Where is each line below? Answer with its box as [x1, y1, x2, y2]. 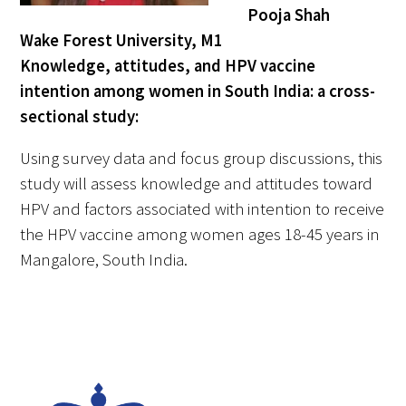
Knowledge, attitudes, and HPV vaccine [20, 53, 316, 77]
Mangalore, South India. [20, 248, 188, 272]
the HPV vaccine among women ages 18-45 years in [20, 223, 381, 246]
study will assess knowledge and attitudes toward [20, 172, 373, 196]
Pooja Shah [246, 3, 330, 26]
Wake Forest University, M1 [20, 28, 224, 52]
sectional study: [20, 104, 140, 128]
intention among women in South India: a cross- [20, 79, 376, 102]
